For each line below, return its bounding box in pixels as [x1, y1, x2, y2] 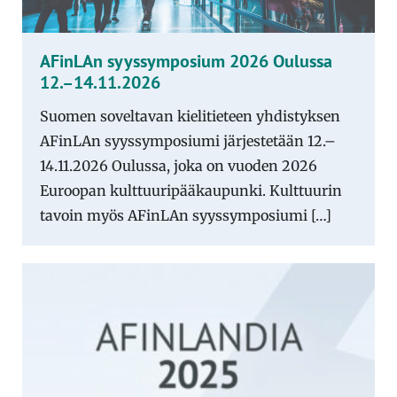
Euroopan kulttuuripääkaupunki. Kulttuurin [40, 181, 342, 199]
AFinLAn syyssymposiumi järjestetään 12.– [40, 131, 336, 150]
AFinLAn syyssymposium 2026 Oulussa [40, 49, 332, 73]
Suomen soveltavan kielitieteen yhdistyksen [40, 106, 340, 125]
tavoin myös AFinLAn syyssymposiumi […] [40, 206, 331, 224]
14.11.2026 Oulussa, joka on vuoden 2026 [40, 156, 317, 175]
